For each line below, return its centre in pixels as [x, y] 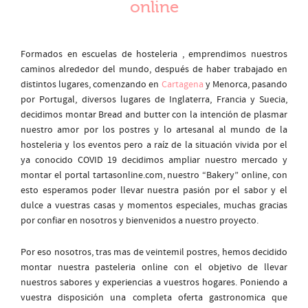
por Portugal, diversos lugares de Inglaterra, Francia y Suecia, [154, 100]
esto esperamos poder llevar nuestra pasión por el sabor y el [154, 190]
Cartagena [182, 85]
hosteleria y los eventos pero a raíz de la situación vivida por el [154, 145]
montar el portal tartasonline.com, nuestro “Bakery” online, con [154, 175]
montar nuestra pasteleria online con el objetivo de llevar [154, 267]
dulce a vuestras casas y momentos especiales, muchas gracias [154, 206]
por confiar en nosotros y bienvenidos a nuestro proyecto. [140, 221]
